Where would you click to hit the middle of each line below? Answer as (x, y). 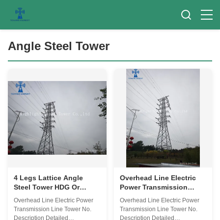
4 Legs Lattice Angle (48, 178)
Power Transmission (153, 187)
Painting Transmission (51, 196)
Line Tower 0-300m (45, 206)
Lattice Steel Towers (153, 206)
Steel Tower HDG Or (47, 187)
